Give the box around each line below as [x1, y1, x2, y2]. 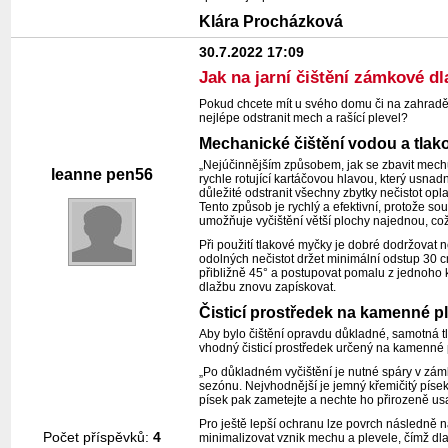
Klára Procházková [199, 12, 344, 30]
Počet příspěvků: [43, 429, 153, 445]
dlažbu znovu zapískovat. [199, 279, 337, 294]
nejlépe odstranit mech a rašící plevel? [199, 110, 409, 125]
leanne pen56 [51, 166, 153, 183]
